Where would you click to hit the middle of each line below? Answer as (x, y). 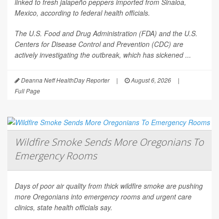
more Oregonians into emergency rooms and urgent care (103, 197)
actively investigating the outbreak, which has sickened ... (103, 55)
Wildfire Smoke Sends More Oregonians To (109, 142)
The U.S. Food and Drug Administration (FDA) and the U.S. (106, 33)
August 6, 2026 (150, 80)
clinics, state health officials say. (64, 208)
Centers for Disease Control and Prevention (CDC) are (99, 44)
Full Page (27, 91)
